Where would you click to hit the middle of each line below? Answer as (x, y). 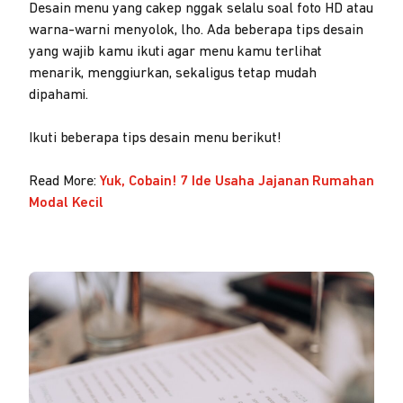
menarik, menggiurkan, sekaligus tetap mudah (173, 74)
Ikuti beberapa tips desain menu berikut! (155, 139)
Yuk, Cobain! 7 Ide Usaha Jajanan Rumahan (235, 182)
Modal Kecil (67, 203)
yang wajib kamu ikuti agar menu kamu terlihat (176, 52)
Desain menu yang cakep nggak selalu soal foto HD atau (201, 9)
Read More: (63, 182)
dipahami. (59, 95)
